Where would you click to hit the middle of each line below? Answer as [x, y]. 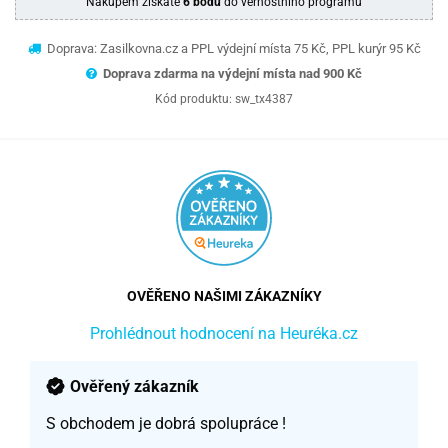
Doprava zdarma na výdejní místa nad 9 [216, 73]
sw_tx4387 [264, 98]
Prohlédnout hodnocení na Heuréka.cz [224, 333]
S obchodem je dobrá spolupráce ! [166, 423]
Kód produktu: [195, 98]
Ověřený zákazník [134, 386]
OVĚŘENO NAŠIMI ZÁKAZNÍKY [224, 295]
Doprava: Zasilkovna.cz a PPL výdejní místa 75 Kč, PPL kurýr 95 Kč [232, 48]
